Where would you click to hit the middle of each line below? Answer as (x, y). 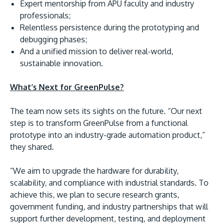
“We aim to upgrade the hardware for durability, (94, 170)
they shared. (32, 147)
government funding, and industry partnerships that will (109, 206)
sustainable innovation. (61, 63)
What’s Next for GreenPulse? (67, 87)
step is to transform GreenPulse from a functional (99, 123)
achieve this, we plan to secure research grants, (95, 194)
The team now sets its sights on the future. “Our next (106, 111)
